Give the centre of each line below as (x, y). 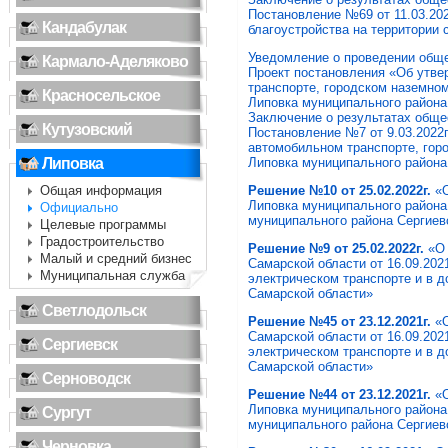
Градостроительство (102, 241)
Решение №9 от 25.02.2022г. (336, 248)
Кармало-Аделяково (115, 61)
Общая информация (101, 190)
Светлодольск (94, 310)
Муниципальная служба (112, 275)
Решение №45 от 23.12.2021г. (341, 321)
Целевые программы (103, 224)
